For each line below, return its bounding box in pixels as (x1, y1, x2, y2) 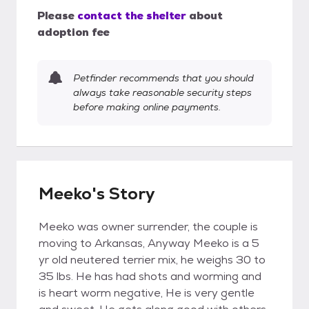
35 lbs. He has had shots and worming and (39, 269, 261, 283)
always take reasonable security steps (73, 86, 252, 99)
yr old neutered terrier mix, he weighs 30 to (39, 252, 266, 267)
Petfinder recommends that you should (73, 72, 254, 84)
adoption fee (37, 25, 110, 39)
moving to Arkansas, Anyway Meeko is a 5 (39, 236, 259, 250)
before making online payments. (73, 101, 221, 113)
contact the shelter (77, 8, 186, 23)
